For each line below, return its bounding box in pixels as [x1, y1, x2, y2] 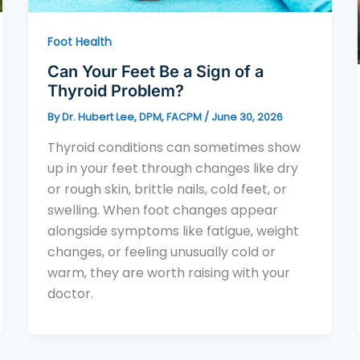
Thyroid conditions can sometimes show [47, 138, 301, 157]
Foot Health [47, 33, 112, 50]
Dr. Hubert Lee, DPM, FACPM [61, 109, 204, 125]
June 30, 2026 [211, 109, 283, 125]
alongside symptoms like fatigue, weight [47, 222, 299, 241]
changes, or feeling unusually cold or [47, 243, 276, 262]
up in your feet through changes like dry [47, 159, 298, 178]
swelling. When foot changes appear [47, 201, 278, 220]
